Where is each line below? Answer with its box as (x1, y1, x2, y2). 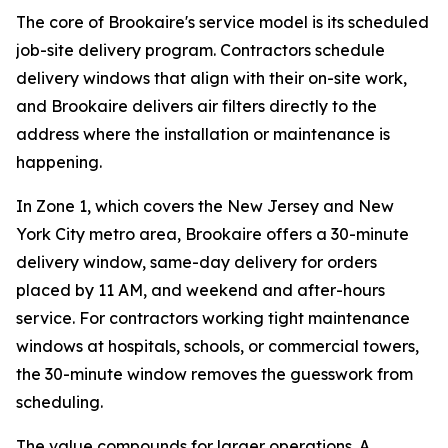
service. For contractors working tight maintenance (16, 307, 410, 328)
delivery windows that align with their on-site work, (16, 67, 407, 88)
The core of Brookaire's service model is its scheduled (16, 11, 429, 32)
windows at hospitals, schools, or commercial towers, (16, 335, 419, 356)
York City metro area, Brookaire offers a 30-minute (16, 223, 409, 244)
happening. (16, 151, 102, 172)
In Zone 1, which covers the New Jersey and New (16, 195, 394, 216)
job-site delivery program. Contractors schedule (16, 39, 385, 60)
